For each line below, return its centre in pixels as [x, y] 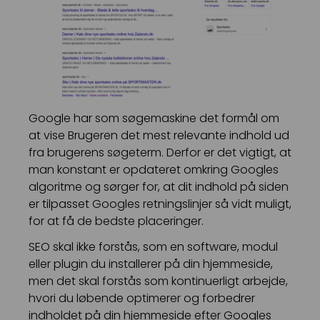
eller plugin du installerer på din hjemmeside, [151, 264]
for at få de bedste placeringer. [116, 221]
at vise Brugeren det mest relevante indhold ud [159, 135]
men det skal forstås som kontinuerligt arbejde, [158, 281]
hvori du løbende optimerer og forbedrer [142, 298]
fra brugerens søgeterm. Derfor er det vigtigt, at [160, 152]
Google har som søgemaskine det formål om [154, 118]
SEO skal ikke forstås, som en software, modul [153, 246]
